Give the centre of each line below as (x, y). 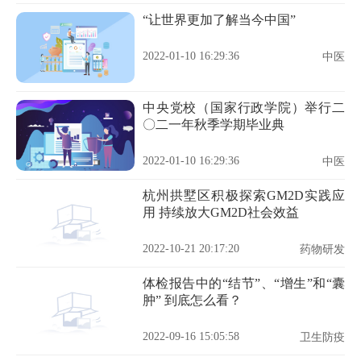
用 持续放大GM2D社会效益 (221, 212)
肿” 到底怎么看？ (192, 300)
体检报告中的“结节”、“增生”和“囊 (244, 283)
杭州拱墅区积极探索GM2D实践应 (244, 195)
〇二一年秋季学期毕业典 (214, 124)
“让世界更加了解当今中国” (219, 20)
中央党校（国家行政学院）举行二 (244, 108)
